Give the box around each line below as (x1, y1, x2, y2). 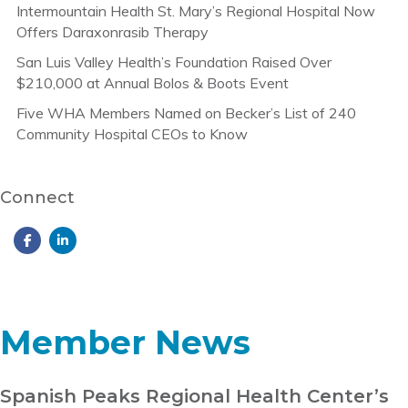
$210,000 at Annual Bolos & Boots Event (15, 73, 289, 92)
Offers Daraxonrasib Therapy (15, 22, 209, 41)
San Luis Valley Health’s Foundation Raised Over (15, 52, 331, 71)
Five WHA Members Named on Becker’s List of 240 (15, 103, 356, 122)
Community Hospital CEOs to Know (15, 124, 248, 143)
